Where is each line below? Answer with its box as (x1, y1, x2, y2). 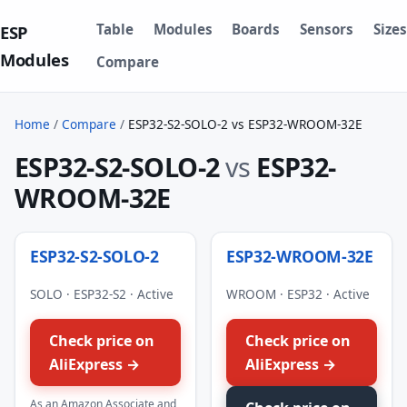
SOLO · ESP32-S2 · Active (30, 284, 174, 303)
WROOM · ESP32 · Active (226, 284, 370, 303)
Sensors (300, 19, 354, 38)
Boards (232, 19, 281, 38)
